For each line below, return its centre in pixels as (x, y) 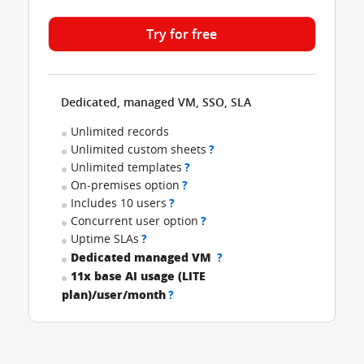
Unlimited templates (127, 167)
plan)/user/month (114, 294)
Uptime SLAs (105, 238)
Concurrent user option (135, 221)
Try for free (182, 34)
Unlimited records (120, 131)
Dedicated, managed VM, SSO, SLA (156, 102)
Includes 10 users (119, 203)
